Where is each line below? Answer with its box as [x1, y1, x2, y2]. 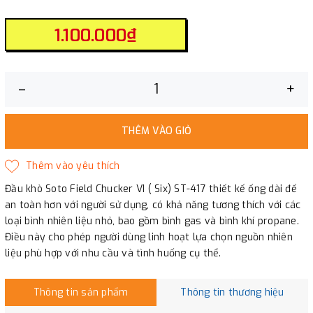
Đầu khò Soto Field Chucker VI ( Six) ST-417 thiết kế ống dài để [5, 182, 297, 196]
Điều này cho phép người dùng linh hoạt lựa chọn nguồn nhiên [5, 230, 293, 244]
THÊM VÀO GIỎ [122, 124, 191, 138]
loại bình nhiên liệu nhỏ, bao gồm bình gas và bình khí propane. [5, 214, 299, 228]
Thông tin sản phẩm [33, 285, 129, 299]
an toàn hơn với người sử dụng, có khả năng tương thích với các [5, 198, 301, 212]
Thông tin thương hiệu [180, 285, 284, 299]
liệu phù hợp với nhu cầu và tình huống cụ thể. [5, 246, 221, 260]
